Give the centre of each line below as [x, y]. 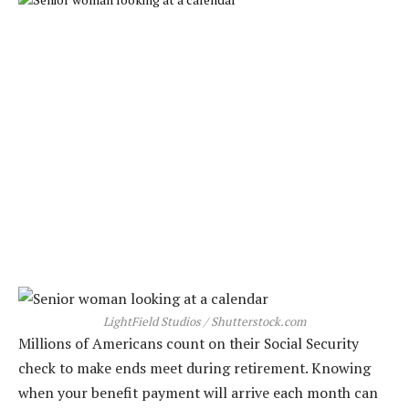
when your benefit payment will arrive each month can [198, 393]
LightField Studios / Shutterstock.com [204, 322]
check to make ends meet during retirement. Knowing [194, 368]
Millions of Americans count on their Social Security [189, 344]
